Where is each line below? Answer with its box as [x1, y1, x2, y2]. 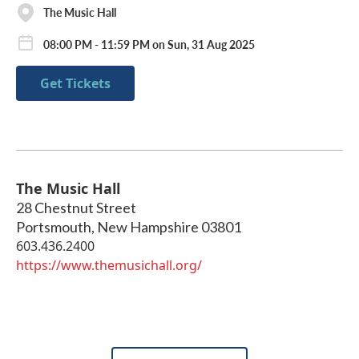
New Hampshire [97, 218, 199, 236]
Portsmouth [16, 218, 91, 236]
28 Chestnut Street [16, 199, 136, 217]
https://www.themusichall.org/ [16, 256, 202, 275]
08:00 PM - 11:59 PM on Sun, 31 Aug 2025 [43, 35, 255, 52]
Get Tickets [40, 75, 111, 93]
